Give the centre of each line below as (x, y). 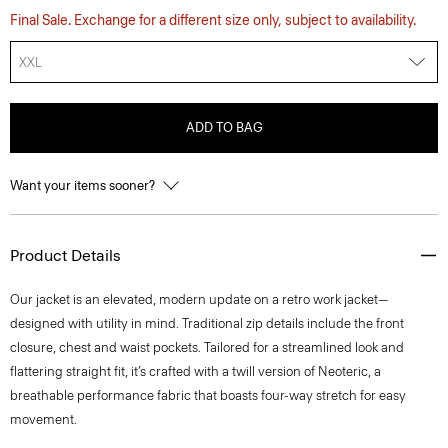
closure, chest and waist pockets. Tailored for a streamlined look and (207, 347)
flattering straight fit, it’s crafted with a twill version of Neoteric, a (195, 371)
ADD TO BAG (224, 127)
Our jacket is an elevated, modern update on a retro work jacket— (199, 299)
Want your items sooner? (84, 185)
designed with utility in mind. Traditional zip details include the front (207, 323)
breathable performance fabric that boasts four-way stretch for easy (208, 395)
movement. (43, 419)
